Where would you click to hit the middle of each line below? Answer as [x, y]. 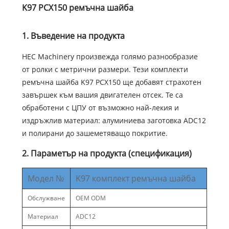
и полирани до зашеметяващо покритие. [95, 133]
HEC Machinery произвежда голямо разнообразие [110, 56]
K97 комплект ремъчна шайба [135, 178]
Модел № [45, 178]
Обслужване [46, 198]
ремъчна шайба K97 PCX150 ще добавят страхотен [111, 82]
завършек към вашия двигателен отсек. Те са [102, 95]
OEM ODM [90, 198]
